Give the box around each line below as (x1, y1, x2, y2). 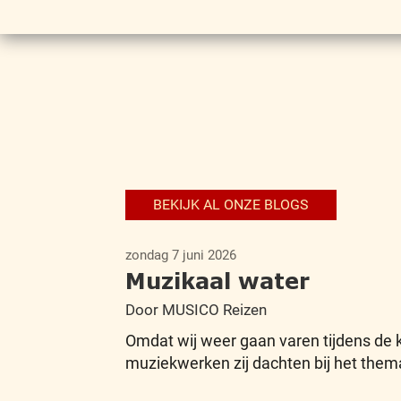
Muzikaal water (124, 268, 310, 294)
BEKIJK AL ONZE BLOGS (152, 196, 309, 213)
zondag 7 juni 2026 (124, 247, 236, 263)
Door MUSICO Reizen (124, 301, 267, 319)
